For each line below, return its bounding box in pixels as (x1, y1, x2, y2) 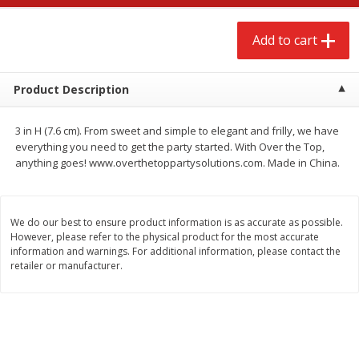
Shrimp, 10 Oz (26, 298, 99, 313)
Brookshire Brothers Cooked (26, 282, 175, 297)
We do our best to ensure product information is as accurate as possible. (10, 215, 343, 229)
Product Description (13, 82, 129, 98)
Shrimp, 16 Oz (218, 298, 291, 313)
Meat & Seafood (13, 103, 147, 127)
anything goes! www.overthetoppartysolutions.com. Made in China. (15, 155, 341, 170)
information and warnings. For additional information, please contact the (10, 244, 341, 258)
